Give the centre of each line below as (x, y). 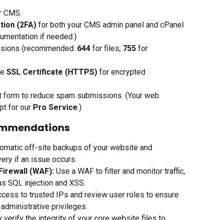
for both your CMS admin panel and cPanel (111, 25)
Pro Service (55, 108)
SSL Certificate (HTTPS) (52, 72)
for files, (107, 49)
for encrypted (122, 72)
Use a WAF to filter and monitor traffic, (121, 171)
